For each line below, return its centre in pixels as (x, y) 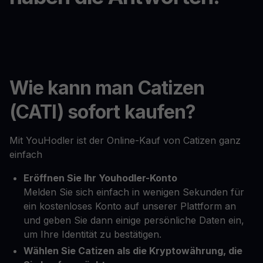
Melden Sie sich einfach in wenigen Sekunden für (134, 192)
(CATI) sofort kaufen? (102, 112)
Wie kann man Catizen (107, 87)
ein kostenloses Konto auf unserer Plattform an (130, 206)
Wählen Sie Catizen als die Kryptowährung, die (133, 250)
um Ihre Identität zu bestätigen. (92, 234)
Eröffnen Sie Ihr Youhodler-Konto (100, 178)
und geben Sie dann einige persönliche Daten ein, (134, 220)
